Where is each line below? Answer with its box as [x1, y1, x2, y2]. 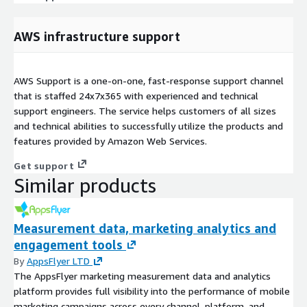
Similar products [14, 174, 156, 197]
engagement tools [14, 237, 123, 253]
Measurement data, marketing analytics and [14, 221, 276, 236]
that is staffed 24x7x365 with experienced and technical [14, 90, 258, 102]
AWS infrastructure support [14, 29, 180, 45]
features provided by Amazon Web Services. [14, 135, 207, 147]
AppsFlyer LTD [27, 255, 90, 267]
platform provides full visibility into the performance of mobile [14, 285, 290, 297]
